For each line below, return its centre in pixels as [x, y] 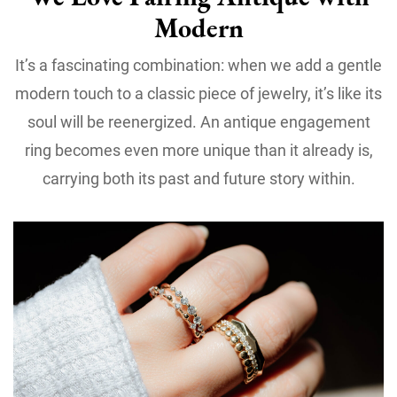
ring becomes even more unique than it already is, [198, 150]
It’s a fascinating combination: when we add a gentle [198, 65]
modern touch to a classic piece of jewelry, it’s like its [198, 93]
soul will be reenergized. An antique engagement [198, 122]
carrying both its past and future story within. [198, 179]
